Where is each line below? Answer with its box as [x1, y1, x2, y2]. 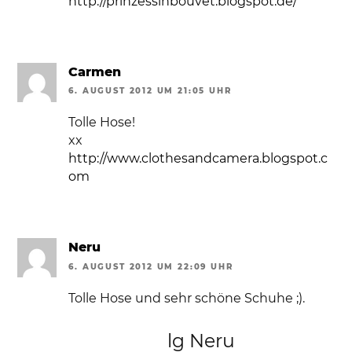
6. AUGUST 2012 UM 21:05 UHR [68, 86, 232, 97]
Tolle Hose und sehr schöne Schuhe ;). [68, 290, 306, 306]
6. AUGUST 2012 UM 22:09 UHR [68, 261, 233, 272]
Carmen [68, 64, 122, 79]
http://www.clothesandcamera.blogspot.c [68, 151, 328, 167]
